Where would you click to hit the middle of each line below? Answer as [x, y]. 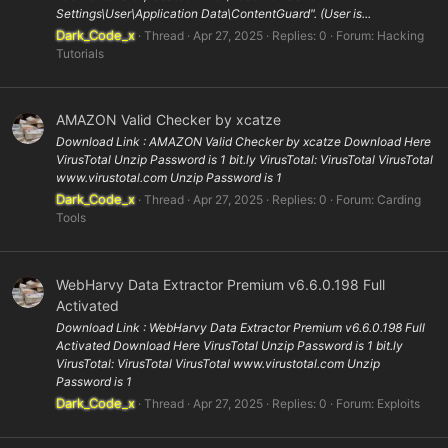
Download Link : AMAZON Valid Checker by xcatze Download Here [243, 142]
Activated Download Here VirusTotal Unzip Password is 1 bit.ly [229, 346]
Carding [399, 200]
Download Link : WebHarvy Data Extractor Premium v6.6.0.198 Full [240, 328]
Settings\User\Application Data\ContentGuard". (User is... [213, 13]
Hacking [400, 35]
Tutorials [80, 53]
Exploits [398, 404]
